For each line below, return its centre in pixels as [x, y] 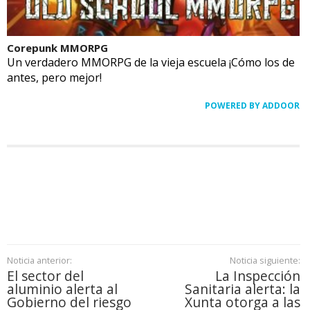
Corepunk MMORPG [57, 48]
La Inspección [257, 276]
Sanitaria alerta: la [242, 289]
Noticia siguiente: [265, 261]
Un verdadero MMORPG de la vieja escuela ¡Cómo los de [151, 63]
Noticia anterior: [39, 261]
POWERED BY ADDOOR [252, 106]
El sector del [45, 276]
